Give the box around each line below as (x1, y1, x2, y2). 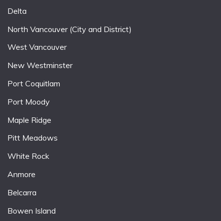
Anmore (7, 169, 36, 180)
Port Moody (7, 96, 50, 107)
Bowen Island (7, 205, 56, 216)
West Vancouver (7, 42, 67, 52)
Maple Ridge (7, 114, 51, 125)
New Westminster (7, 60, 73, 71)
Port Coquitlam (7, 78, 60, 89)
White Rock (7, 151, 49, 161)
